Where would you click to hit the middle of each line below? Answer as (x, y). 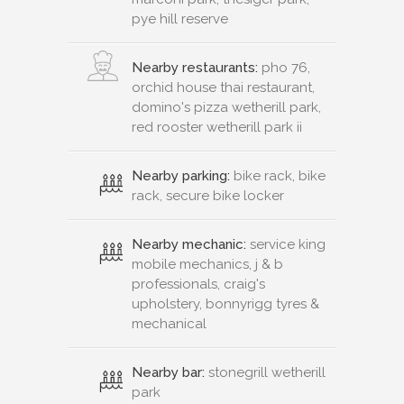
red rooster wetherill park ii (217, 127)
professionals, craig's (198, 284)
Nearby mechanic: (189, 244)
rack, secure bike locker (208, 195)
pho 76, (284, 67)
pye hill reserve (180, 18)
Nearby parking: (181, 175)
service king (286, 244)
